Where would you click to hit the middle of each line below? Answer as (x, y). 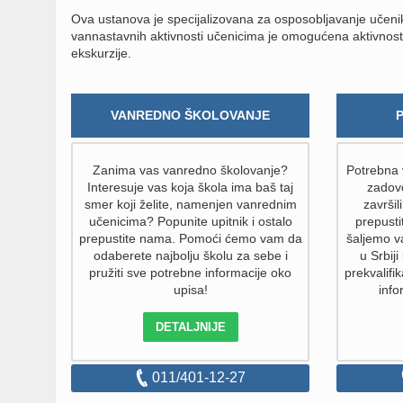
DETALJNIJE (190, 327)
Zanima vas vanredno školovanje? (191, 170)
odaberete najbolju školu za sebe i (190, 255)
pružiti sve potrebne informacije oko (191, 273)
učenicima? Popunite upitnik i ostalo (190, 221)
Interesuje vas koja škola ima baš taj (191, 187)
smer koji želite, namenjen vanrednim (190, 204)
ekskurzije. (101, 53)
